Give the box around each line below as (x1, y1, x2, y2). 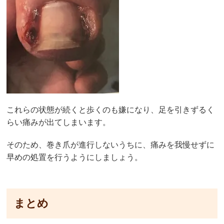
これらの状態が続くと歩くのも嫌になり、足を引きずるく (6, 105, 215, 114)
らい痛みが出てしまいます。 (6, 118, 111, 127)
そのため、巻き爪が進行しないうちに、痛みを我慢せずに (6, 140, 215, 149)
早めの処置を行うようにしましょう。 (6, 153, 143, 162)
